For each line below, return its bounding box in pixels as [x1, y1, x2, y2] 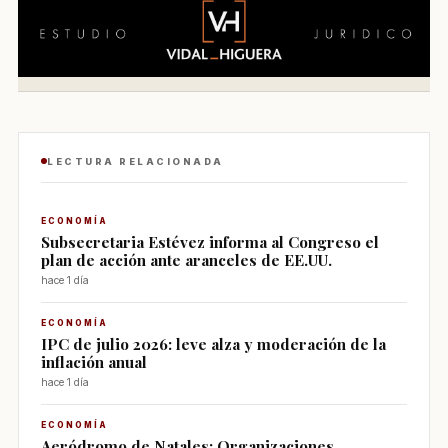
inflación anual [41, 350, 147, 372]
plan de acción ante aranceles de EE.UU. [41, 248, 332, 270]
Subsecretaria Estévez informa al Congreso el [41, 230, 379, 252]
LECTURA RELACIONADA [47, 155, 224, 167]
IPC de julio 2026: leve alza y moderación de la [41, 332, 386, 354]
